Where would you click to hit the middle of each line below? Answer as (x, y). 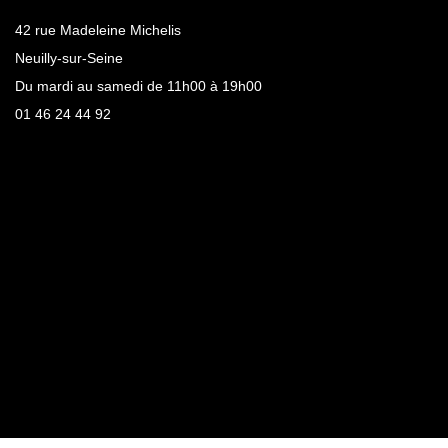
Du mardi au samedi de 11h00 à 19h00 (138, 86)
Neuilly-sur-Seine (69, 58)
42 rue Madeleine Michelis (98, 30)
